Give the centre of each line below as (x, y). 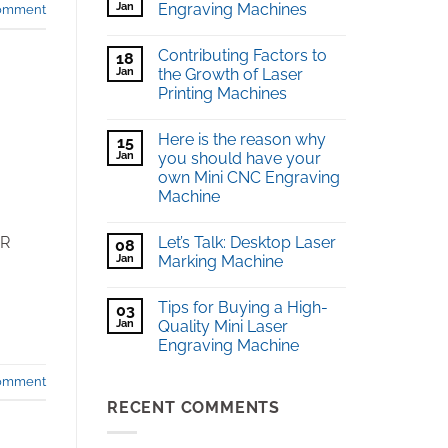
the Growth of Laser (230, 75)
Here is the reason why (242, 140)
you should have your (239, 159)
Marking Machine (220, 262)
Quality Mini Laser (223, 327)
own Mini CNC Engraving (249, 178)
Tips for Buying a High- (243, 308)
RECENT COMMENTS (193, 408)
